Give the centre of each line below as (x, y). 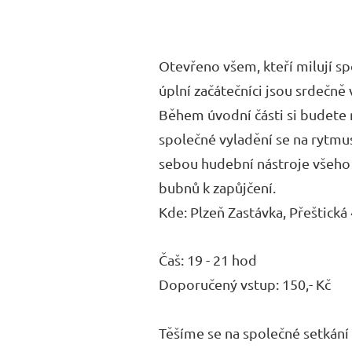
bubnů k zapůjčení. (217, 187)
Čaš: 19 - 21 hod (208, 260)
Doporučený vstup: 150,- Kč (245, 284)
